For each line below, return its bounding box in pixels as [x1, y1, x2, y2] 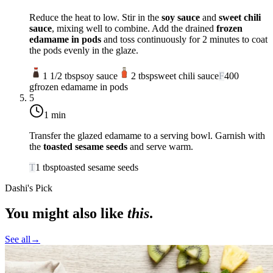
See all [5, 234, 30, 245]
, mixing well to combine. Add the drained [52, 23, 216, 34]
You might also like [5, 205, 124, 222]
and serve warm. [127, 141, 193, 152]
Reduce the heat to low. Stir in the [29, 12, 161, 23]
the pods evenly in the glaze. [29, 44, 138, 55]
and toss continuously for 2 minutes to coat [101, 34, 268, 44]
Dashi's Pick [5, 182, 52, 193]
